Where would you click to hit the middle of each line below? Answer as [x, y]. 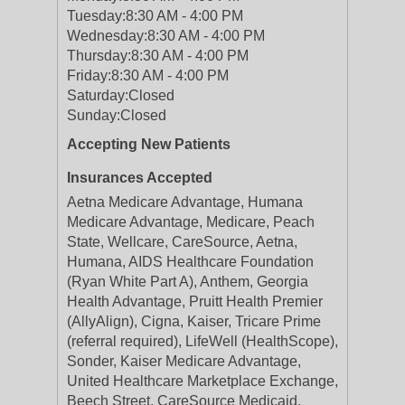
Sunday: [94, 115]
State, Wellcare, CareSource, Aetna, [182, 242]
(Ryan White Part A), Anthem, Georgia [188, 282]
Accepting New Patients [149, 144]
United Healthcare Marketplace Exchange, [202, 381]
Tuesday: [96, 16]
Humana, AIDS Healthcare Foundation [190, 262]
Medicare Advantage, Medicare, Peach [191, 222]
